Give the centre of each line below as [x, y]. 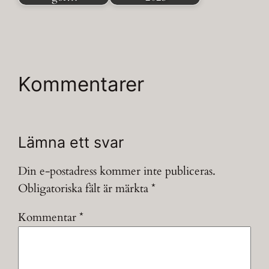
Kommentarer [81, 84]
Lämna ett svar [71, 143]
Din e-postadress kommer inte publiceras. [117, 171]
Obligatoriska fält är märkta [85, 189]
